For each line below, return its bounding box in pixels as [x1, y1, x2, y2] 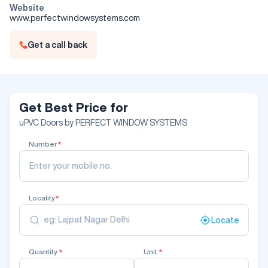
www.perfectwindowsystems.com [10, 14, 140, 22]
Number [29, 140, 57, 148]
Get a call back [28, 41, 87, 49]
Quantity [29, 248, 59, 255]
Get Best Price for [19, 101, 128, 114]
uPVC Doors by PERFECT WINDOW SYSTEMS [19, 118, 187, 127]
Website [10, 4, 44, 12]
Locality [29, 194, 55, 202]
